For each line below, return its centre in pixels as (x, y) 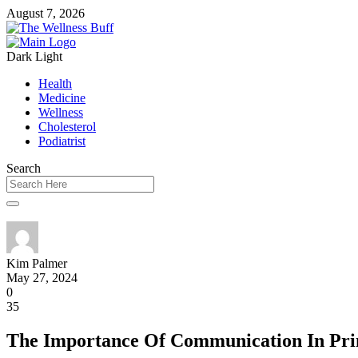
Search (24, 168)
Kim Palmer (37, 263)
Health (55, 84)
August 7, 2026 (46, 13)
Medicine (62, 98)
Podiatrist (62, 141)
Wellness (61, 112)
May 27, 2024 (42, 278)
